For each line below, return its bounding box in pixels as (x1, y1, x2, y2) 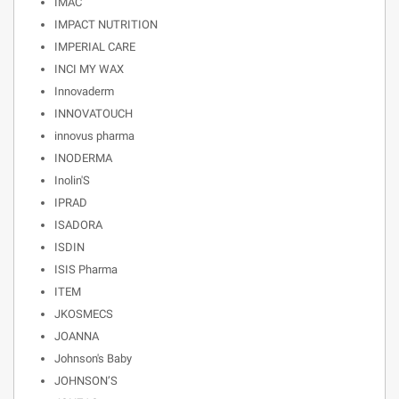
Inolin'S (54, 174, 90, 187)
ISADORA (54, 218, 102, 232)
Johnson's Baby (54, 352, 132, 365)
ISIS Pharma (54, 263, 118, 276)
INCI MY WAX (54, 62, 124, 76)
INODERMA (54, 151, 112, 165)
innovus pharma (54, 129, 134, 142)
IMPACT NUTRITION (54, 18, 158, 31)
